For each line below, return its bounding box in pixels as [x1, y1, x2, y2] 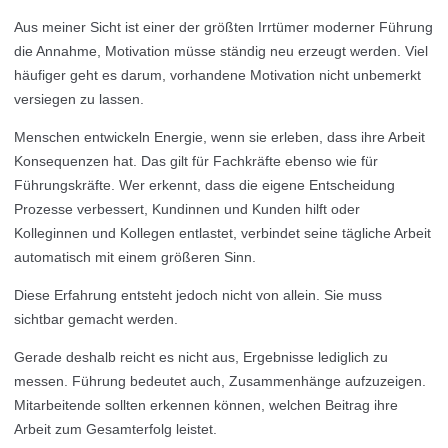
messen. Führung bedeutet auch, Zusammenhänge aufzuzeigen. [14, 373, 426, 389]
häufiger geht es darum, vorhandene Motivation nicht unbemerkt [14, 67, 421, 83]
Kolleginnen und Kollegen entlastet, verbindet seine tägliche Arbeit [14, 225, 431, 241]
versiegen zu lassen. [14, 91, 144, 107]
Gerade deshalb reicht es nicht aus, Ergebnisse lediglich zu [14, 349, 388, 365]
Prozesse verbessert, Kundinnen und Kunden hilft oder [14, 201, 360, 217]
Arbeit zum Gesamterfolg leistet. [14, 421, 217, 437]
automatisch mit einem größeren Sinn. [14, 249, 256, 265]
